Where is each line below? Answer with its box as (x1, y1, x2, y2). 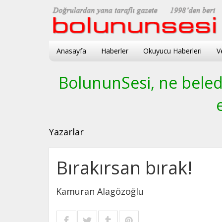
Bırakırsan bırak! (56, 155, 192, 180)
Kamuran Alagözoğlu (56, 185, 144, 197)
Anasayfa (56, 46, 86, 55)
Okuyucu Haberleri (143, 46, 202, 55)
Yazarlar (49, 125, 84, 138)
